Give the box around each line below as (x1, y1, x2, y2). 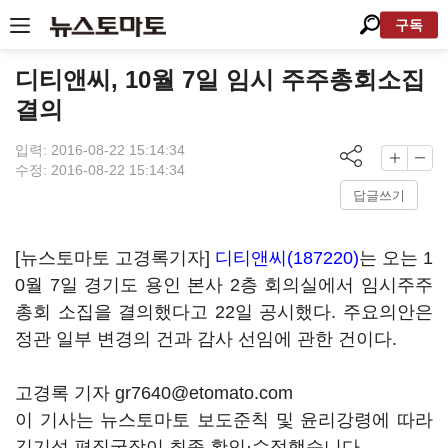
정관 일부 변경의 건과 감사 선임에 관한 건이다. (15, 329, 397, 349)
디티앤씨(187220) (215, 248, 359, 268)
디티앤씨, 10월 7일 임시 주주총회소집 (15, 66, 425, 93)
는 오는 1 (359, 248, 433, 268)
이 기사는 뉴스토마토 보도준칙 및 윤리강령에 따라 (15, 410, 433, 430)
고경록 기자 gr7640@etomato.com (15, 383, 293, 403)
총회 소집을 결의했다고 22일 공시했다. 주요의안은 (15, 302, 433, 322)
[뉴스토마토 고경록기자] (15, 248, 215, 268)
